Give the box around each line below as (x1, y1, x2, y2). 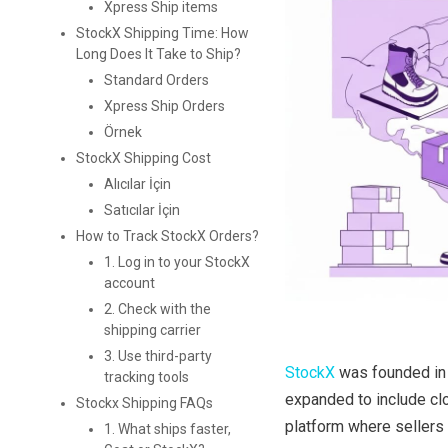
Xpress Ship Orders (103, 98, 225, 115)
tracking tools (103, 369, 189, 386)
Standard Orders (103, 72, 209, 89)
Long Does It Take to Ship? (75, 46, 241, 63)
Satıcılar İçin (103, 202, 180, 219)
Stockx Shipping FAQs (75, 395, 213, 412)
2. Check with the (103, 301, 211, 318)
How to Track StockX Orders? (75, 228, 262, 245)
